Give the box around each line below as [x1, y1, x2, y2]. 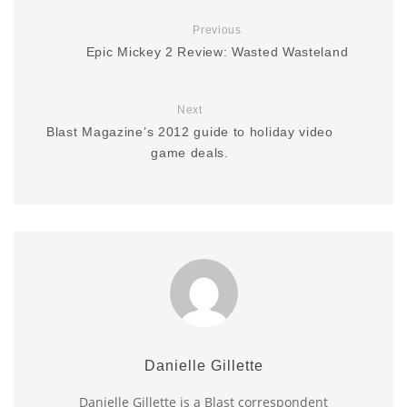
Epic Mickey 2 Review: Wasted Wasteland [85, 45, 349, 60]
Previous [193, 24, 242, 37]
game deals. [151, 145, 229, 161]
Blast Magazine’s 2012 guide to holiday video [46, 124, 333, 140]
